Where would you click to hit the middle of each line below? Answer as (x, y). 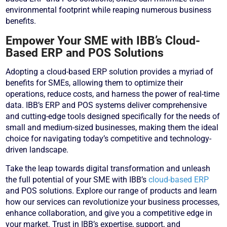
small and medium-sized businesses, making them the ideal (112, 128)
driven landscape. (37, 150)
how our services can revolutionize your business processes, (113, 202)
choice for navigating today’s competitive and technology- (109, 139)
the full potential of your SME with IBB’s (77, 180)
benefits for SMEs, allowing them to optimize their (94, 83)
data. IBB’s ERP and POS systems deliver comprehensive (106, 105)
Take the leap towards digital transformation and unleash (108, 169)
